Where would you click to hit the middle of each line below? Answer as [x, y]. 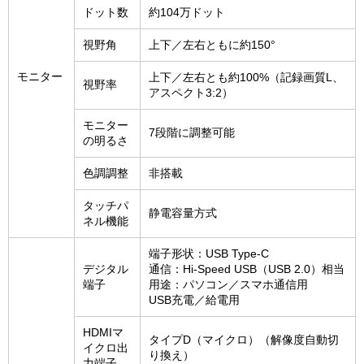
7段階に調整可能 [192, 133]
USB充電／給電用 [194, 300]
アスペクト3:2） [191, 93]
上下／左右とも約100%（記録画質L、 [246, 78]
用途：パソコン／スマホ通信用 [228, 285]
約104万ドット [187, 13]
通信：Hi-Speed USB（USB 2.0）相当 [247, 269]
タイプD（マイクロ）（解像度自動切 [244, 340]
